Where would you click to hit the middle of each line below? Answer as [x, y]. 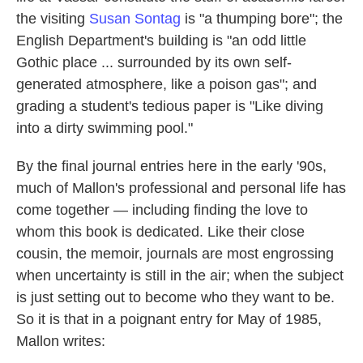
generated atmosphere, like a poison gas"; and [167, 84]
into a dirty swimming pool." [105, 128]
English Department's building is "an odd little [161, 41]
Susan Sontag [135, 19]
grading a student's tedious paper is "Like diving [170, 106]
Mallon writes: [61, 341]
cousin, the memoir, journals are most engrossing [175, 254]
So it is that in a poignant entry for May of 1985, [169, 319]
